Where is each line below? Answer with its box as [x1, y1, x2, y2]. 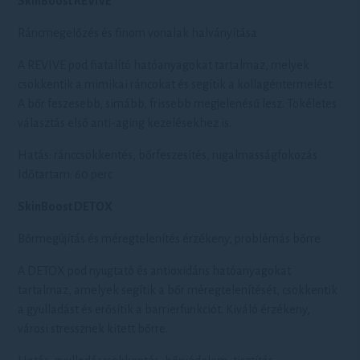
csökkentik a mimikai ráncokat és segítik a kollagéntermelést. [18, 78, 335, 91]
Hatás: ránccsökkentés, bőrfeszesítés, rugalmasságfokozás [18, 149, 318, 162]
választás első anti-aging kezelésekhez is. [18, 117, 232, 129]
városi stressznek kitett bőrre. [18, 322, 169, 335]
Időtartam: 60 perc [18, 168, 113, 181]
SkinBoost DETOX [18, 200, 113, 213]
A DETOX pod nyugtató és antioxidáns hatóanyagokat [18, 264, 292, 277]
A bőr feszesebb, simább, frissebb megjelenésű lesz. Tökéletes [18, 97, 337, 110]
